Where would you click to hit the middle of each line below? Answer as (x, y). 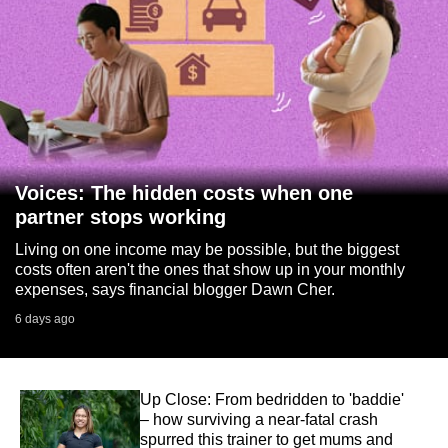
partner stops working (120, 216)
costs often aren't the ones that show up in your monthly (210, 269)
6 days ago (45, 318)
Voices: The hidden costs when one (184, 192)
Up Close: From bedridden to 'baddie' (272, 399)
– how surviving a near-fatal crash (259, 419)
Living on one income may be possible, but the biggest (207, 249)
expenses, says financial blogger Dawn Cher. (175, 289)
